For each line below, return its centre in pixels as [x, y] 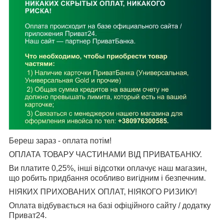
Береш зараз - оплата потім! [60, 141]
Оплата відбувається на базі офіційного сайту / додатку [110, 206]
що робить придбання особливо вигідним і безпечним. [107, 178]
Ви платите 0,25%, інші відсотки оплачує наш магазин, [108, 168]
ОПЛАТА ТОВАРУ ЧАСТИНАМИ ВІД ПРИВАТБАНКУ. [105, 155]
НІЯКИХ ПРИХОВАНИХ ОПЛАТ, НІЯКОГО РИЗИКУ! [103, 192]
